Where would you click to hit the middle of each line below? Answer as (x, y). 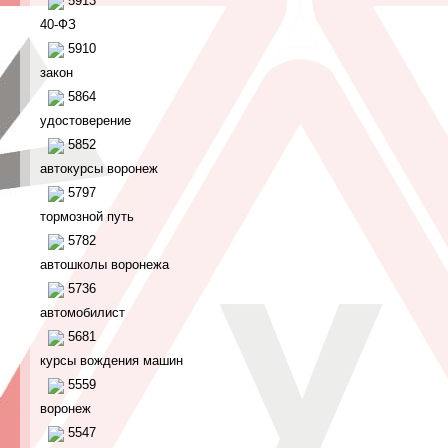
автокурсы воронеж (99, 168)
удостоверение (85, 120)
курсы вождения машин (111, 360)
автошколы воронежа (104, 264)
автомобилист (82, 312)
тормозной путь (87, 216)
